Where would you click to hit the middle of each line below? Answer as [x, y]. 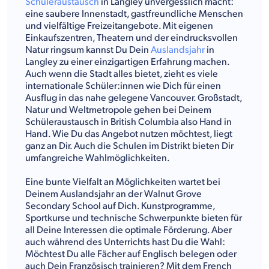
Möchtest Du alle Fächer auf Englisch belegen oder [131, 254]
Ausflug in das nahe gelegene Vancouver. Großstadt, [134, 98]
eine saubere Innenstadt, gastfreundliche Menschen [134, 14]
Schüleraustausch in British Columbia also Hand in [128, 122]
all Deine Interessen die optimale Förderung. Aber [128, 230]
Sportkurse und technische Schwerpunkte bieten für [134, 218]
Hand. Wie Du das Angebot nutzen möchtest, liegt [129, 134]
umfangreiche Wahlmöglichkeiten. [98, 158]
